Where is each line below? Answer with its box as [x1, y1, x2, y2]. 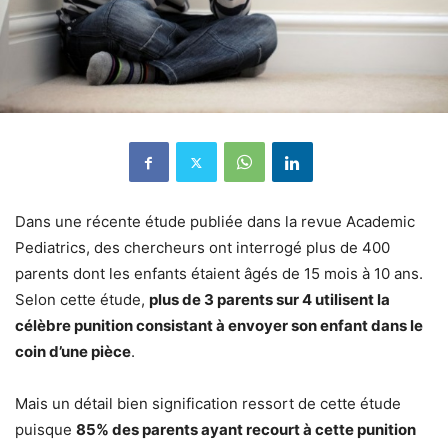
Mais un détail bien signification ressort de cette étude [15, 394, 401, 413]
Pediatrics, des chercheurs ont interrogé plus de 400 [15, 238, 390, 257]
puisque [15, 420, 76, 439]
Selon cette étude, [15, 290, 149, 309]
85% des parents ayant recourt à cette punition [76, 420, 416, 439]
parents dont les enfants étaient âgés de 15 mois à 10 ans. [15, 264, 423, 283]
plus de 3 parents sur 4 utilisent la [149, 290, 390, 309]
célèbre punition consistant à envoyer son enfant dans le [15, 316, 423, 335]
